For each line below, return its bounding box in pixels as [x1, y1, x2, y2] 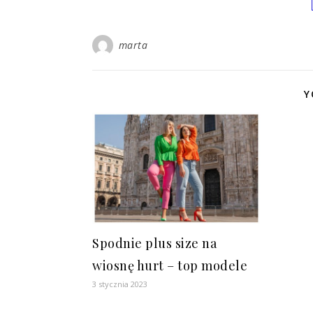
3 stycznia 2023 [92, 278, 147, 289]
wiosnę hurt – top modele [92, 256, 247, 274]
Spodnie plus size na [92, 234, 217, 252]
